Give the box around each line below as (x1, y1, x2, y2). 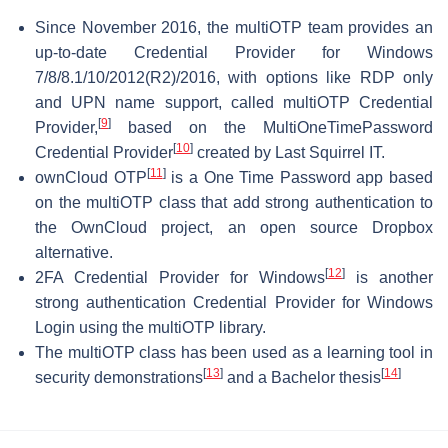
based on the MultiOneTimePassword (111, 118, 433, 136)
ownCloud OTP (35, 168, 147, 186)
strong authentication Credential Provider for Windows (35, 293, 433, 311)
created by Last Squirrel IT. (193, 143, 385, 161)
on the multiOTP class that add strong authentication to (35, 193, 433, 211)
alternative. (35, 243, 113, 261)
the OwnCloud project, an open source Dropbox (35, 218, 433, 236)
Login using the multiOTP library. (35, 318, 266, 336)
